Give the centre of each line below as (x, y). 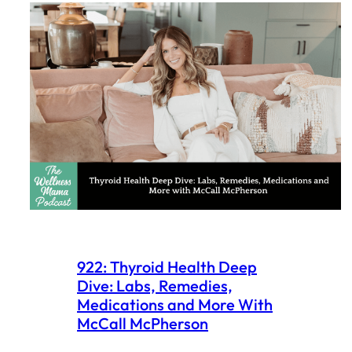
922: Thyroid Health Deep (167, 267)
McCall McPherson (143, 323)
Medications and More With (175, 304)
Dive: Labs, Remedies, (155, 286)
